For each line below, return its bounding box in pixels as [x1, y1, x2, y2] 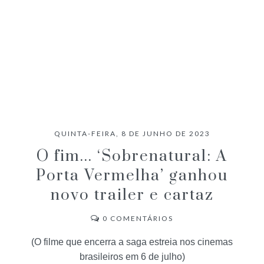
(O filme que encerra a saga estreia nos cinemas [31, 236, 233, 247]
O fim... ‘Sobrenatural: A [37, 146, 227, 166]
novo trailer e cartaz [50, 185, 214, 205]
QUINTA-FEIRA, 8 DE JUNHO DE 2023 [54, 128, 210, 138]
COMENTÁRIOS [108, 213, 173, 223]
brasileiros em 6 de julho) [79, 251, 185, 262]
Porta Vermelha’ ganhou [36, 166, 228, 186]
